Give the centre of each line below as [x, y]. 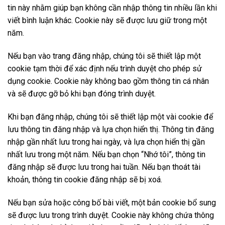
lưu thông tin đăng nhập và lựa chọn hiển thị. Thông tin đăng [111, 129]
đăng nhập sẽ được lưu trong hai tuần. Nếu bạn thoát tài [104, 167]
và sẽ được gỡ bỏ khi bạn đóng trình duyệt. [82, 94]
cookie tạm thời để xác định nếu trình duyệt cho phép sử [105, 69]
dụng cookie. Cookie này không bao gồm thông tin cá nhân [108, 81]
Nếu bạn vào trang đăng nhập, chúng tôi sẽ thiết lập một [104, 56]
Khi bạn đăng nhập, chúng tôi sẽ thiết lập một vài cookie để [110, 117]
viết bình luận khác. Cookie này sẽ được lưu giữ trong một [107, 21]
